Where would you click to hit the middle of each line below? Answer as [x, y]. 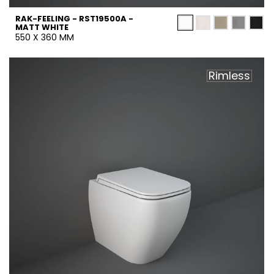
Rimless [229, 76]
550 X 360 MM [45, 37]
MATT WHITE [42, 27]
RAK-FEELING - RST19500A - [74, 19]
